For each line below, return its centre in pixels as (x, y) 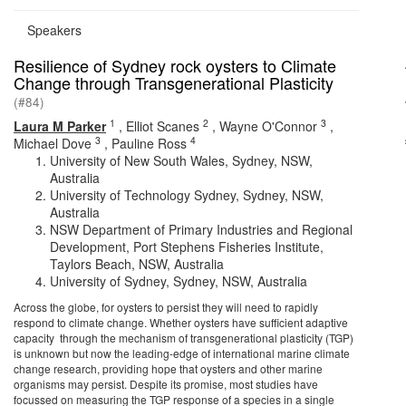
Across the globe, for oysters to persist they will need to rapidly (166, 307)
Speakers (54, 30)
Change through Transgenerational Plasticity (174, 82)
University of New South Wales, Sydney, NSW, (181, 160)
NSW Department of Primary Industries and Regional (201, 229)
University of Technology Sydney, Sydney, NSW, (187, 195)
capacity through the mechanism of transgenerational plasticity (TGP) (184, 338)
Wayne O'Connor (268, 126)
